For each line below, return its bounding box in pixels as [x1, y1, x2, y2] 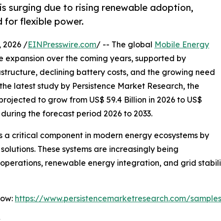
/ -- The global [96, 39, 154, 50]
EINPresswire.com [28, 39, 96, 50]
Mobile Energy [154, 39, 209, 50]
